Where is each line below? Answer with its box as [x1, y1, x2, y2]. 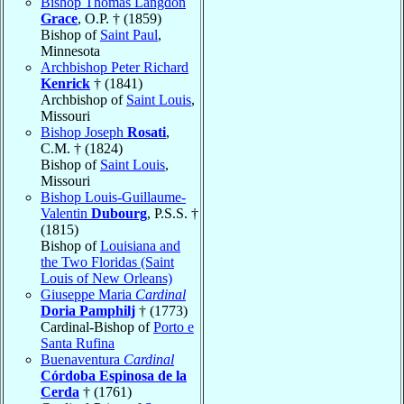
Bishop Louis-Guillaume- [41, 188, 186, 205]
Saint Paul [100, 26, 158, 42]
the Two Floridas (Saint [41, 253, 174, 270]
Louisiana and [100, 237, 180, 253]
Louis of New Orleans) [41, 270, 172, 286]
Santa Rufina [41, 335, 115, 351]
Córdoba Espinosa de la [41, 367, 187, 383]
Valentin [41, 205, 91, 221]
